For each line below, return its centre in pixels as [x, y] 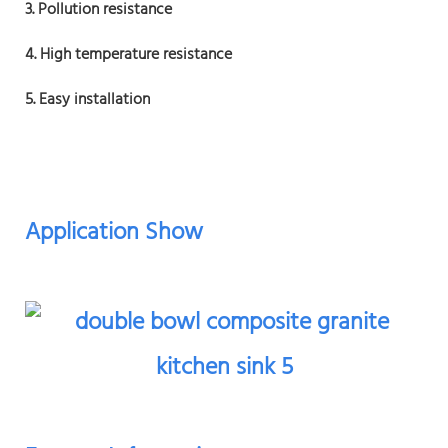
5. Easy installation [87, 99]
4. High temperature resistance [128, 54]
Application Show [114, 232]
